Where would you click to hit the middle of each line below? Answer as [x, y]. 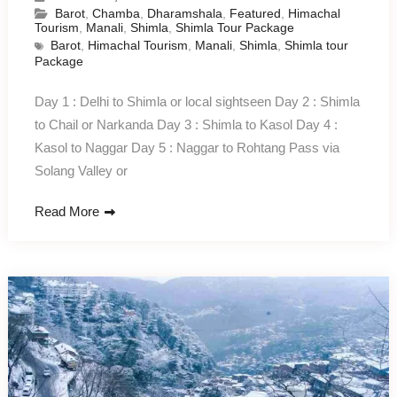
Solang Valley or [81, 171]
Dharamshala [184, 14]
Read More [66, 212]
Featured [255, 14]
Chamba [116, 14]
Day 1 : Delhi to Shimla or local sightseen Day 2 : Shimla [197, 102]
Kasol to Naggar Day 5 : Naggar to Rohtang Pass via [187, 148]
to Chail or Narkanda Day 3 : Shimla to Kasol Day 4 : [186, 125]
